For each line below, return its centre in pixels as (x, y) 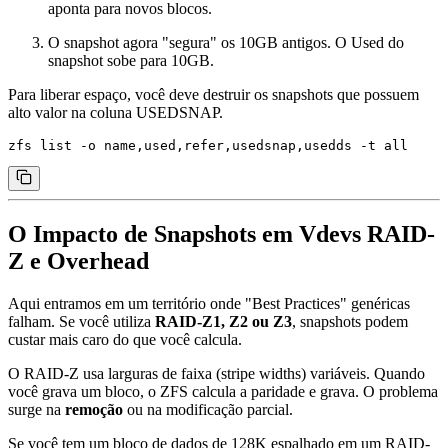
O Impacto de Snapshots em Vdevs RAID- (221, 234)
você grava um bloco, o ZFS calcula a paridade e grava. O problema (223, 391)
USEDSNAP (177, 113)
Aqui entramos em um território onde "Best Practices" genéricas (209, 303)
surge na (36, 409)
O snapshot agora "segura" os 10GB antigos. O (199, 43)
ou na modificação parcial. (208, 409)
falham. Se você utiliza (81, 321)
